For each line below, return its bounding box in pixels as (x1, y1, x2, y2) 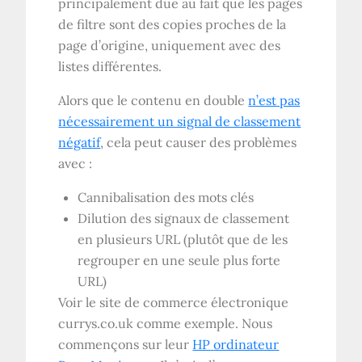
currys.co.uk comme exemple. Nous (58, 314, 273, 331)
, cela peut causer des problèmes (100, 133, 297, 150)
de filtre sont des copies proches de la (58, 15, 287, 32)
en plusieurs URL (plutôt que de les (78, 230, 288, 247)
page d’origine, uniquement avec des (58, 36, 281, 53)
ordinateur (213, 335, 280, 352)
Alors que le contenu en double (58, 91, 249, 108)
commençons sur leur (58, 335, 193, 352)
